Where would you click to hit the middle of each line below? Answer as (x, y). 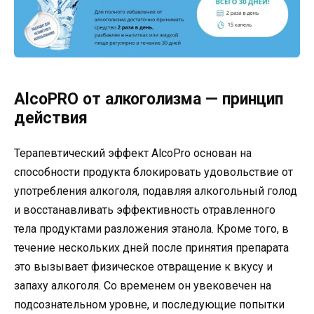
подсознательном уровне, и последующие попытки (149, 305)
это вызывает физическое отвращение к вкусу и (143, 267)
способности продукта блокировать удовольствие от (153, 172)
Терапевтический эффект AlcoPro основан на (133, 153)
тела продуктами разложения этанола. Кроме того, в (151, 229)
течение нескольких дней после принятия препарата (151, 248)
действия (51, 118)
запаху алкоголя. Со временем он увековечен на (143, 286)
